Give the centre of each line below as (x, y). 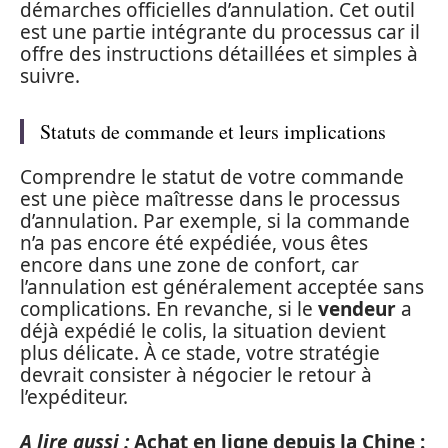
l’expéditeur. (74, 397)
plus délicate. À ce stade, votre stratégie (200, 353)
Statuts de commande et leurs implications (213, 131)
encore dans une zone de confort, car (189, 265)
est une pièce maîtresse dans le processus (210, 199)
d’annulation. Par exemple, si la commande (215, 221)
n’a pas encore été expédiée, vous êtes (194, 243)
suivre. (50, 75)
